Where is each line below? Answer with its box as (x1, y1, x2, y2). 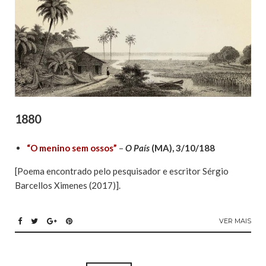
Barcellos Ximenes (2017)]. (15, 180, 121, 191)
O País (125, 142, 150, 154)
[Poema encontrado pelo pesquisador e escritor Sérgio (15, 166, 229, 177)
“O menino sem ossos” (27, 142, 117, 154)
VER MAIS (219, 217, 251, 226)
